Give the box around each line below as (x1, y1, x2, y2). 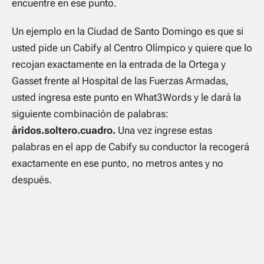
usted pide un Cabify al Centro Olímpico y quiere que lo (12, 42, 252, 54)
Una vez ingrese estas (118, 124, 212, 137)
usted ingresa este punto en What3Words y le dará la (12, 91, 241, 104)
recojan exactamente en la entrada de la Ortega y (12, 58, 226, 71)
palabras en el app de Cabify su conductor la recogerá (12, 141, 249, 153)
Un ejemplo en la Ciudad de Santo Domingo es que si (12, 25, 243, 38)
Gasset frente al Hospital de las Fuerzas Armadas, (12, 75, 229, 87)
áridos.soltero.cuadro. (12, 124, 118, 137)
